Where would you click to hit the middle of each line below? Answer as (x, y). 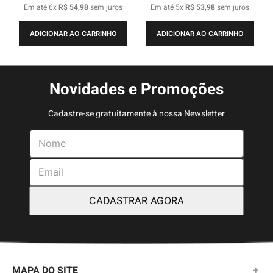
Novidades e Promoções (136, 89)
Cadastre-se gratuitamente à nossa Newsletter (136, 113)
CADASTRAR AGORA (136, 201)
